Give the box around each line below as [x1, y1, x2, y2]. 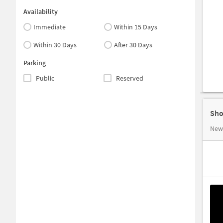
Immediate [33, 22, 66, 31]
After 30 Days [114, 40, 153, 49]
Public [36, 74, 54, 83]
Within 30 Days [33, 40, 77, 49]
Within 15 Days [114, 22, 158, 31]
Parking [23, 58, 46, 67]
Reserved [115, 74, 143, 83]
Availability [23, 7, 58, 16]
